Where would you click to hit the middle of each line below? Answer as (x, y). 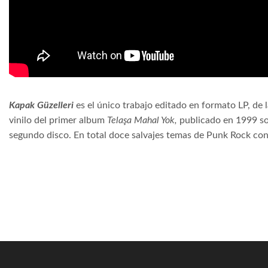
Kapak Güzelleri (42, 106)
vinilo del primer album (58, 121)
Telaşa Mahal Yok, (143, 121)
